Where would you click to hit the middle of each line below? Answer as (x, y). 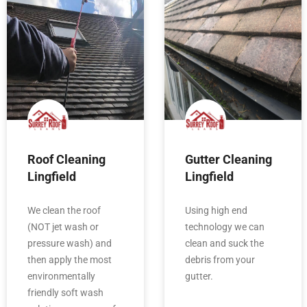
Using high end (216, 210)
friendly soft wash (65, 292)
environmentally (61, 276)
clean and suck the (224, 243)
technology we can (225, 226)
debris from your (220, 259)
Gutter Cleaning (229, 159)
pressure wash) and (70, 243)
